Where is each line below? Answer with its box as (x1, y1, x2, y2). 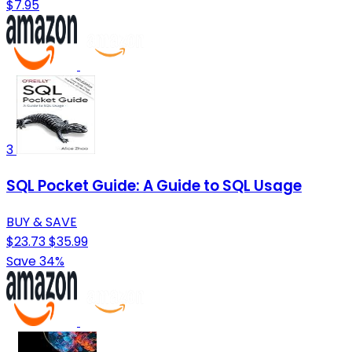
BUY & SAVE (6, 212, 77, 231)
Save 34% (6, 251, 64, 270)
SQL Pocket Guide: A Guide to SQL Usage (6, 174, 302, 196)
